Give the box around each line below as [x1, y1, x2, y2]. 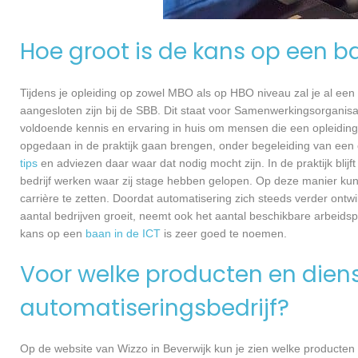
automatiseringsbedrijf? [20, 292, 289, 324]
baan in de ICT [86, 226, 161, 240]
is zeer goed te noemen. [161, 226, 287, 240]
